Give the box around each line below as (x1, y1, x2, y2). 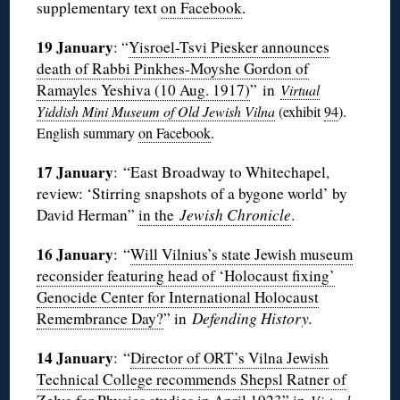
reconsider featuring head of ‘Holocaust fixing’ (37, 265, 336, 287)
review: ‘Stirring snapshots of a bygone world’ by (37, 183, 348, 204)
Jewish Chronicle (179, 204, 292, 226)
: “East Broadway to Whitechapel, (113, 162, 330, 183)
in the (138, 204, 180, 226)
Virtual (280, 80, 321, 100)
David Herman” (37, 204, 139, 226)
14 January (37, 346, 114, 370)
